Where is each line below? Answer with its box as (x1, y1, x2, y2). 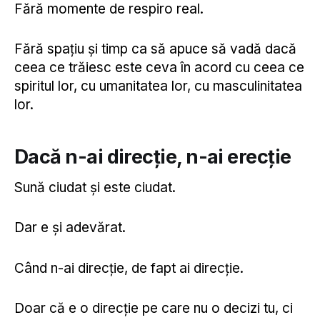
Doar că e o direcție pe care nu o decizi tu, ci (14, 299, 293, 316)
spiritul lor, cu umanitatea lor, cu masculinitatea (14, 78, 302, 95)
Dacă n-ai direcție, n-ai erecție (14, 144, 291, 169)
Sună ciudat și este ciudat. (14, 179, 176, 196)
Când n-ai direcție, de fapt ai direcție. (14, 259, 244, 276)
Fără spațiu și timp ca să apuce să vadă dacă (14, 41, 296, 58)
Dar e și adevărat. (14, 219, 126, 236)
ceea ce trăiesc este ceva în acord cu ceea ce (14, 59, 304, 76)
